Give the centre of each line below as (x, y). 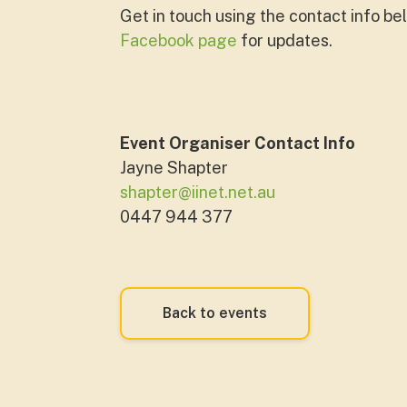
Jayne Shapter (174, 168)
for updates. (285, 40)
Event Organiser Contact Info (238, 143)
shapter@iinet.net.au (198, 192)
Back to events (215, 313)
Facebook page (179, 40)
